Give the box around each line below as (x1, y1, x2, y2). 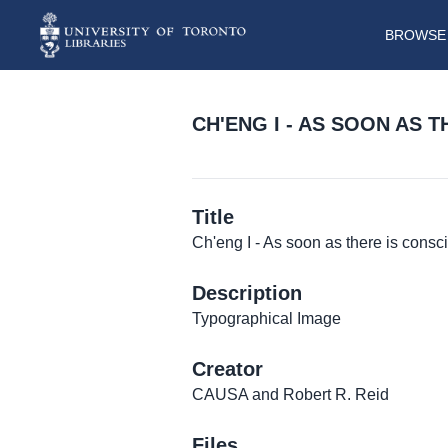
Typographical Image (192, 310, 341, 328)
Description (192, 282, 302, 305)
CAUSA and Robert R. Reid (192, 386, 389, 404)
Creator (192, 358, 263, 381)
